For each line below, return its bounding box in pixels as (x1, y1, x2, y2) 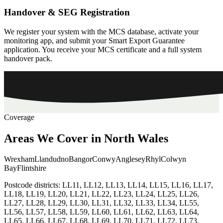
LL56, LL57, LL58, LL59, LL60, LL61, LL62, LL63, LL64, (4, 208, 199, 217)
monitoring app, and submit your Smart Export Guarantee (4, 36, 185, 45)
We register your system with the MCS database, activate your (4, 27, 199, 36)
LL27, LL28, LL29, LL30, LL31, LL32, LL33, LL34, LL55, (4, 199, 199, 208)
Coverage (4, 112, 34, 121)
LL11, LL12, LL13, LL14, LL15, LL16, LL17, (62, 181, 213, 190)
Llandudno (34, 155, 69, 164)
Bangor (69, 155, 92, 164)
